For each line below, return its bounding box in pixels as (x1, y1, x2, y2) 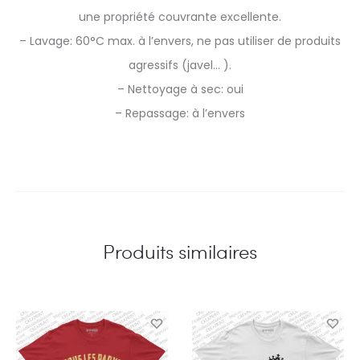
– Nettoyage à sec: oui (117, 80, 243, 97)
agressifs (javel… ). (129, 56, 231, 73)
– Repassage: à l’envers (115, 104, 245, 121)
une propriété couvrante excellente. (79, 8, 281, 25)
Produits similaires (103, 237, 257, 264)
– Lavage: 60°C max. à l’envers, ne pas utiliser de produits (19, 32, 341, 49)
